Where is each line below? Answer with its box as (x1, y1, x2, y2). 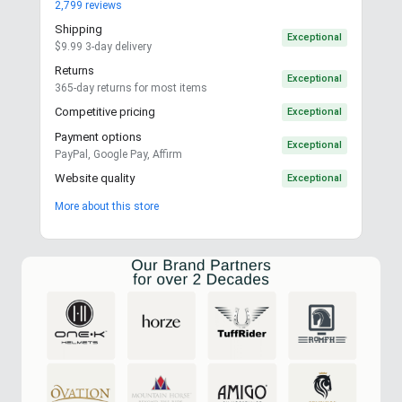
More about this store (55, 199, 159, 213)
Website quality (55, 170, 135, 185)
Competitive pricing (55, 104, 155, 118)
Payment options (55, 129, 142, 144)
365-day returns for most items (55, 81, 207, 94)
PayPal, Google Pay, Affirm (55, 147, 182, 161)
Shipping (55, 22, 102, 36)
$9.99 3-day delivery (55, 39, 152, 53)
